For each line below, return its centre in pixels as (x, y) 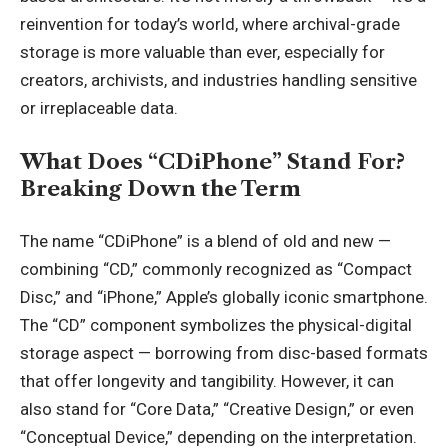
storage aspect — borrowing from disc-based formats (224, 353)
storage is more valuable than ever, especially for (202, 52)
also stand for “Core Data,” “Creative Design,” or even (217, 409)
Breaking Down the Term (160, 188)
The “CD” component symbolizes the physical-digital (216, 325)
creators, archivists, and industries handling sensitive (218, 80)
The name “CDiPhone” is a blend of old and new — (205, 241)
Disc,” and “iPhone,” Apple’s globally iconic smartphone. (224, 297)
